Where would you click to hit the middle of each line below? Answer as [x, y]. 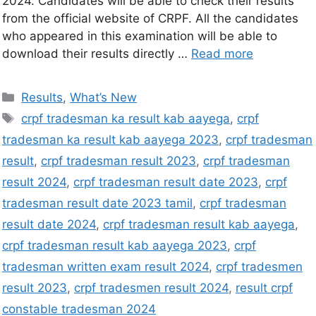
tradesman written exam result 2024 [105, 267]
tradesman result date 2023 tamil [97, 203]
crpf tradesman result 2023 [119, 161]
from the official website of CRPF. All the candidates [150, 19]
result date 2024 [49, 225]
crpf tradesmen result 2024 [151, 288]
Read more [222, 54]
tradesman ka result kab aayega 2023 [110, 140]
